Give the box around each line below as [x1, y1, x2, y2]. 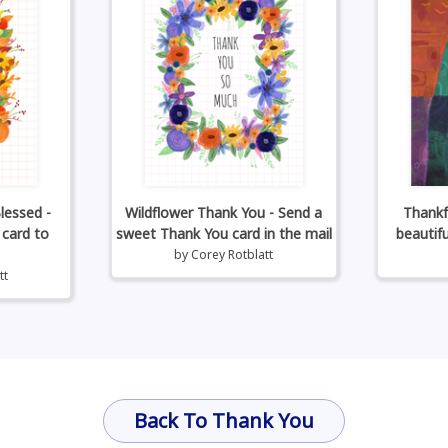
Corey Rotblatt [191, 245, 274, 263]
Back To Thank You [134, 406, 314, 434]
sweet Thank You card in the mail [115, 223, 332, 243]
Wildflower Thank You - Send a [125, 202, 323, 222]
